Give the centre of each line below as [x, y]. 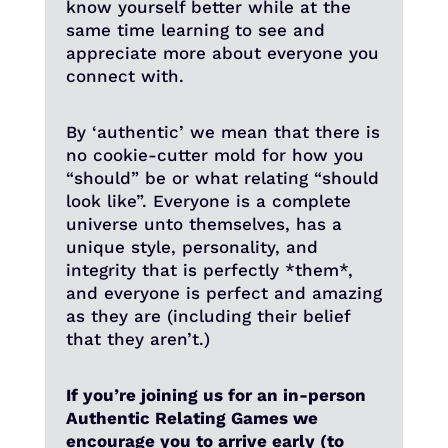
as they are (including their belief [207, 316]
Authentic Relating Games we [191, 418]
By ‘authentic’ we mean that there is [222, 132]
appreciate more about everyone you [222, 53]
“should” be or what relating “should [222, 178]
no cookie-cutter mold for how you [214, 155]
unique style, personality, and [191, 247]
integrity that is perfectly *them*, [209, 270]
